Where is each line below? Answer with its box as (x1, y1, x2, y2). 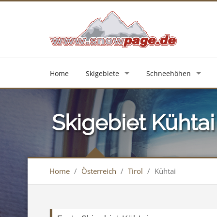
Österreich (81, 166, 116, 176)
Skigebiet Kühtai (52, 110, 215, 136)
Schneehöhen (146, 69, 191, 78)
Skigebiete (86, 69, 119, 78)
